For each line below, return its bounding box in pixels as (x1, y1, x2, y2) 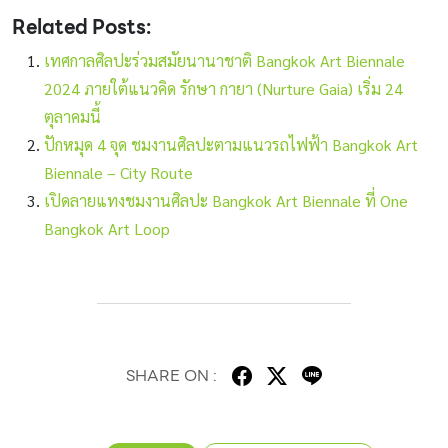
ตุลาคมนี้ (44, 105, 101, 127)
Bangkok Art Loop (44, 217, 170, 239)
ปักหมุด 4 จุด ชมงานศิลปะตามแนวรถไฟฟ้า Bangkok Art (44, 133, 418, 155)
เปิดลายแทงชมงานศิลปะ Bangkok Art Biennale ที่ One (44, 189, 408, 211)
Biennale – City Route (44, 161, 193, 183)
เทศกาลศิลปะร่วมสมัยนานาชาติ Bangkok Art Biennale (44, 49, 405, 71)
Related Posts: (12, 10, 151, 43)
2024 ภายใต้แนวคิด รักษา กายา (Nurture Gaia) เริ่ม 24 (44, 77, 403, 99)
